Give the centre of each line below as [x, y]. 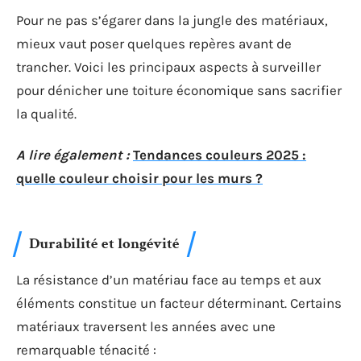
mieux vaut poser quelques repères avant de [154, 43]
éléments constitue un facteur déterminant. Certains [179, 303]
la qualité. [46, 113]
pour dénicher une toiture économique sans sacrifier [179, 90]
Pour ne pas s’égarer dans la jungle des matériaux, [172, 20]
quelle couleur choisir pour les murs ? [139, 178]
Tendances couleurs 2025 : [220, 155]
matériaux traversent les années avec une [146, 326]
